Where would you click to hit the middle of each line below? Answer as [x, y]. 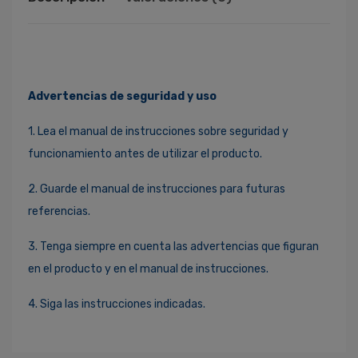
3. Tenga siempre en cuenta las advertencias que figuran [173, 246]
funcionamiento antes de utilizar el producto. [145, 153]
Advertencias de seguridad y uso [122, 96]
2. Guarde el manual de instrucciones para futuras [157, 189]
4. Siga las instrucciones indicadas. [117, 304]
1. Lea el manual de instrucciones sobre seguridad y [158, 131]
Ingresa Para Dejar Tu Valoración [135, 342]
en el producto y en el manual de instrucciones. [148, 268]
